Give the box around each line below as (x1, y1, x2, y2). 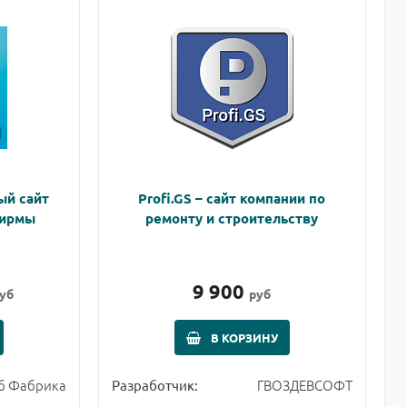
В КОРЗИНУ (210, 329, 278, 345)
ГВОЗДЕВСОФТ (256, 374, 352, 394)
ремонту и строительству (145, 208, 319, 227)
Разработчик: (111, 375, 198, 393)
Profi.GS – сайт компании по (138, 188, 326, 207)
